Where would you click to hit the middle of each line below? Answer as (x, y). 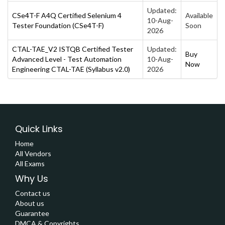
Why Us (32, 178)
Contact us (33, 193)
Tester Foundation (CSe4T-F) (58, 25)
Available (199, 15)
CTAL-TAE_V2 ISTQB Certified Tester (73, 49)
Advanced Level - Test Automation (67, 59)
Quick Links (39, 129)
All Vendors (33, 153)
